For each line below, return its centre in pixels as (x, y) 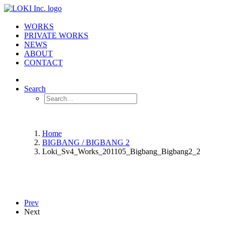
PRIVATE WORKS (56, 35)
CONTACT (43, 63)
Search (35, 89)
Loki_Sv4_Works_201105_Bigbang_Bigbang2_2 (121, 151)
